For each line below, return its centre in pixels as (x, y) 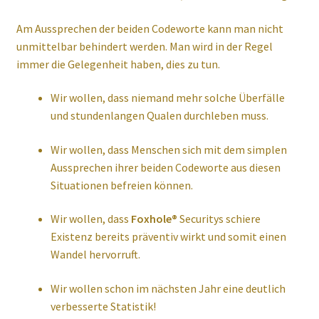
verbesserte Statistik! (103, 307)
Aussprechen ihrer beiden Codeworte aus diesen (165, 167)
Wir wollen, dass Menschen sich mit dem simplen (168, 149)
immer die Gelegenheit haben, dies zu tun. (118, 64)
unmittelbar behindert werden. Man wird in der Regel (144, 46)
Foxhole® (154, 219)
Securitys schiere (219, 219)
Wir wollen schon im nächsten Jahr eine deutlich (168, 289)
